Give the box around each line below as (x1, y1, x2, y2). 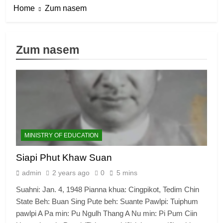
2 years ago (52, 169, 90, 177)
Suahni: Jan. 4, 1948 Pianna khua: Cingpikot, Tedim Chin (16, 185, 199, 194)
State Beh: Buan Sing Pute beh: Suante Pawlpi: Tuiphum (16, 197, 198, 206)
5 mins (116, 169, 137, 177)
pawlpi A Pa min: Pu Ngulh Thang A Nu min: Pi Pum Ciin (16, 209, 197, 218)
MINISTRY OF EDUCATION (24, 132, 99, 139)
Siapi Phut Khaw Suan (16, 152, 112, 163)
